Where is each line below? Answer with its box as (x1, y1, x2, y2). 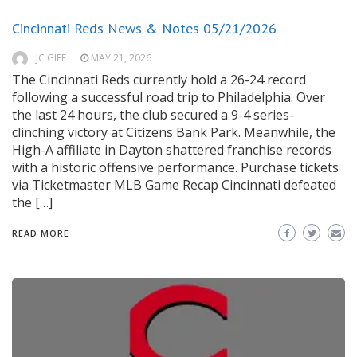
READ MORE (12, 227, 69, 240)
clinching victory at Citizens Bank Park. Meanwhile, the (12, 124, 335, 142)
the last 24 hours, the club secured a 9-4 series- (12, 106, 294, 124)
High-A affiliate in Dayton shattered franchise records (12, 141, 331, 159)
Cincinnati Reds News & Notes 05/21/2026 (12, 19, 277, 38)
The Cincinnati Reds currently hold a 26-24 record (12, 71, 306, 89)
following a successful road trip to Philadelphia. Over (12, 88, 325, 107)
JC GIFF (36, 51, 66, 65)
